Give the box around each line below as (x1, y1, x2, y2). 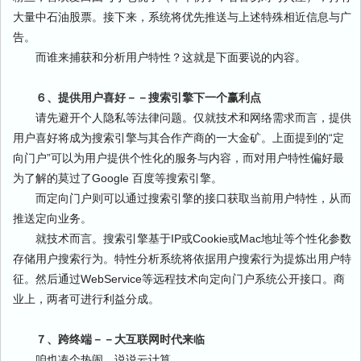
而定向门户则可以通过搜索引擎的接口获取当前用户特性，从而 (13, 192, 351, 205)
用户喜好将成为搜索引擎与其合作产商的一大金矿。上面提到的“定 (13, 131, 344, 144)
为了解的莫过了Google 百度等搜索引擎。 (13, 172, 222, 185)
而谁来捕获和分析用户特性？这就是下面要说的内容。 (13, 51, 306, 64)
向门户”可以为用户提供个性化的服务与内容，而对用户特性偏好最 (13, 151, 344, 164)
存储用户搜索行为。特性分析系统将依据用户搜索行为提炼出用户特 (13, 252, 351, 265)
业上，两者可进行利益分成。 (13, 293, 160, 305)
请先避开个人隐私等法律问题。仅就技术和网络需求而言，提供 (13, 111, 351, 124)
